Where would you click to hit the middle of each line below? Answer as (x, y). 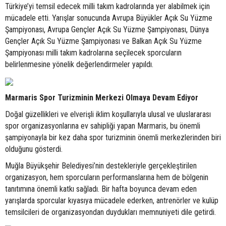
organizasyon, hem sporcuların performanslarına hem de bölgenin (107, 177)
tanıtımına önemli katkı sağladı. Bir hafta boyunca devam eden (101, 189)
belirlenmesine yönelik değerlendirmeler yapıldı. (79, 64)
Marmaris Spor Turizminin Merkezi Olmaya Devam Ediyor (102, 98)
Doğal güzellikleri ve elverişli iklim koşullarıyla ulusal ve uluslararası (108, 114)
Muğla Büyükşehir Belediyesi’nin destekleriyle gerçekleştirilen (101, 166)
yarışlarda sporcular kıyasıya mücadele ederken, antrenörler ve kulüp (112, 201)
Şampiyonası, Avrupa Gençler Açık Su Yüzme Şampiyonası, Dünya (107, 30)
